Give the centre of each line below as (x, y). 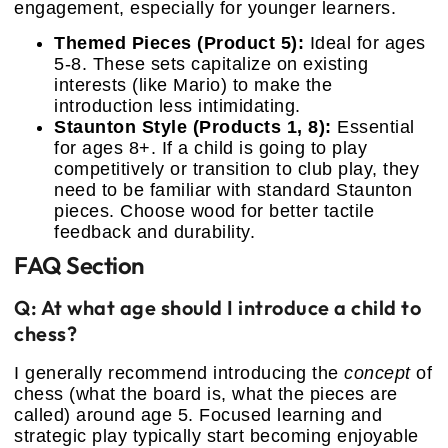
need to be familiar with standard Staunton (233, 190)
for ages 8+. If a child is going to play (210, 148)
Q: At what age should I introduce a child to (217, 308)
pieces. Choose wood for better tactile (214, 211)
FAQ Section (79, 265)
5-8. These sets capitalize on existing (211, 64)
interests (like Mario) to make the (193, 85)
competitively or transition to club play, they (236, 169)
